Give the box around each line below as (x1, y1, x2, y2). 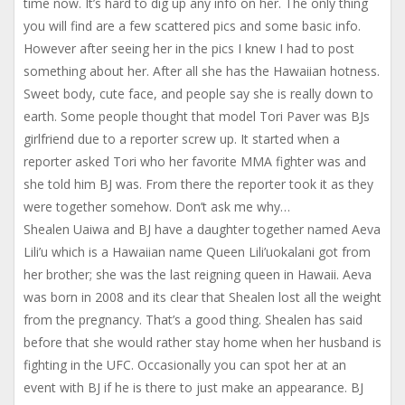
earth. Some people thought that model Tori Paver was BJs (24, 108, 370, 126)
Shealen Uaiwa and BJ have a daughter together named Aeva (24, 221, 381, 239)
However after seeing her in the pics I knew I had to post (24, 40, 354, 58)
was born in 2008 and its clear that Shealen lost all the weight (24, 288, 381, 306)
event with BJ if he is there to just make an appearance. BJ (24, 379, 363, 397)
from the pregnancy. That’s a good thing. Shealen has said (24, 311, 363, 329)
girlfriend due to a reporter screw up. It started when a (24, 130, 340, 148)
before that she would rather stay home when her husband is (24, 334, 381, 352)
